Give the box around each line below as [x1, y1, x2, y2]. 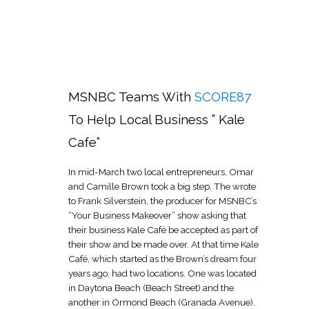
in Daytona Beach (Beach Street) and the [68, 281, 234, 293]
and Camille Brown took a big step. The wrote [68, 180, 256, 192]
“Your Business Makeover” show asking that [68, 209, 246, 221]
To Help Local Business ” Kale [68, 111, 245, 127]
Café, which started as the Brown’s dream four [68, 252, 257, 264]
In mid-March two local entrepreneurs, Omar [68, 166, 254, 177]
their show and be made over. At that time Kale [68, 238, 259, 250]
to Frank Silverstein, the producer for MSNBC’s [68, 195, 257, 206]
